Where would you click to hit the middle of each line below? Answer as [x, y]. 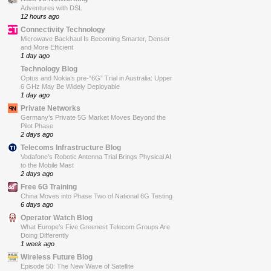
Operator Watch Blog [57, 218]
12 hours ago [40, 17]
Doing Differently [45, 236]
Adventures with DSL [51, 8]
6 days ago [37, 205]
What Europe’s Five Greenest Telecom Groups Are [95, 227]
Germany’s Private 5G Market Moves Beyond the [93, 118]
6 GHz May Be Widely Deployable [70, 87]
